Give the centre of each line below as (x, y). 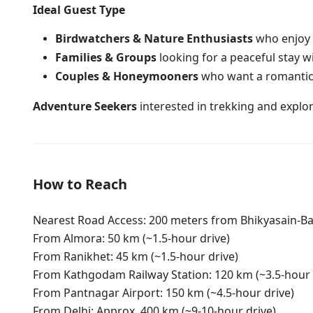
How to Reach (80, 184)
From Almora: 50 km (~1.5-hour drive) (131, 238)
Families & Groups (106, 57)
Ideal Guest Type (79, 10)
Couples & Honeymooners (127, 76)
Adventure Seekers (85, 106)
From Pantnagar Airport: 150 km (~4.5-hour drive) (163, 293)
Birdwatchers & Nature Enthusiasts (154, 38)
